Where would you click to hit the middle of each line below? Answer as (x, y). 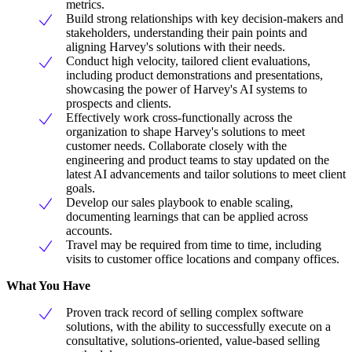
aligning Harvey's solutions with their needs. (176, 46)
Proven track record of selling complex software (185, 312)
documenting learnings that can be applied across (187, 216)
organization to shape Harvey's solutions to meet (185, 131)
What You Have (48, 285)
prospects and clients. (119, 103)
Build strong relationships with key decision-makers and (205, 18)
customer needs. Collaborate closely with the (176, 145)
